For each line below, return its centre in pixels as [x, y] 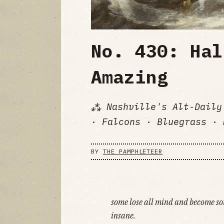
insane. [123, 215]
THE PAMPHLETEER [133, 151]
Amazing [129, 76]
